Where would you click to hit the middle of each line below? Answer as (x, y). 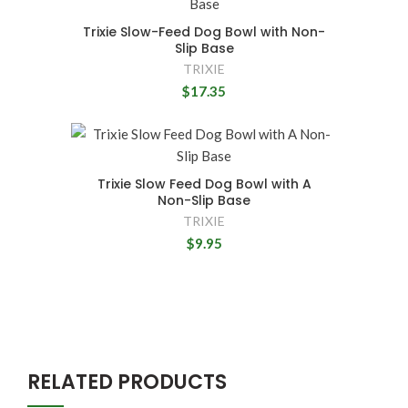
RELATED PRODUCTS (127, 382)
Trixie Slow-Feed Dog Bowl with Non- (204, 31)
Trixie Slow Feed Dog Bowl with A (204, 184)
